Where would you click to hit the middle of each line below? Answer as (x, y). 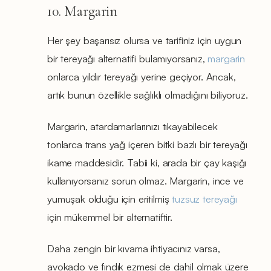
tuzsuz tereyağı (204, 198)
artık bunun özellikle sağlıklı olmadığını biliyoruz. (148, 94)
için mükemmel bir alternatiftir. (110, 217)
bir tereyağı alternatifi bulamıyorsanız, (128, 58)
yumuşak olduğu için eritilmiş (110, 198)
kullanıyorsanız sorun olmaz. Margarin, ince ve (145, 180)
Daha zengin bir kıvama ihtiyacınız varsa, (134, 248)
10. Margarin (83, 11)
